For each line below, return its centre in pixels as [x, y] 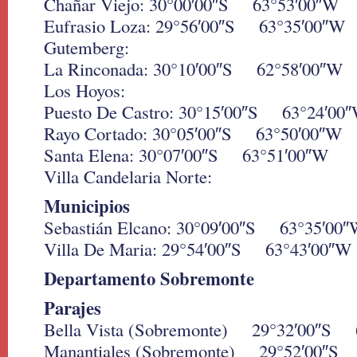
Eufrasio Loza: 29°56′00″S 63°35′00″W [194, 25]
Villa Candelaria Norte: [128, 176]
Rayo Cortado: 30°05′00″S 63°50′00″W [193, 133]
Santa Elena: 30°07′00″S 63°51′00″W [186, 155]
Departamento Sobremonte [149, 279]
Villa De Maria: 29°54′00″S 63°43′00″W [198, 249]
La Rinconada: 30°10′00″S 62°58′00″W [193, 69]
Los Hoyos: [84, 90]
